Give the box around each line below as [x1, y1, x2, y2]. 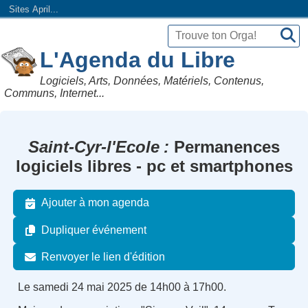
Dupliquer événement [41, 223, 147, 236]
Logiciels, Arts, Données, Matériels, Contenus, [40, 74, 265, 87]
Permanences [169, 137, 280, 156]
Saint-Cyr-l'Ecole [28, 137, 159, 156]
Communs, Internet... [4, 87, 105, 99]
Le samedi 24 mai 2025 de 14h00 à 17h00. [17, 281, 226, 294]
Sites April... [8, 4, 58, 15]
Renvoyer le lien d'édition [41, 250, 166, 263]
